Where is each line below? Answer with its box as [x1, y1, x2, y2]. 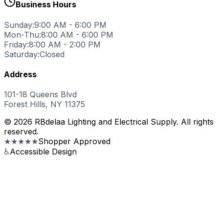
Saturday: [4, 49, 40, 59]
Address [4, 69, 37, 79]
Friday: [4, 39, 29, 49]
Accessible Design [10, 147, 77, 157]
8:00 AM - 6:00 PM [41, 29, 113, 40]
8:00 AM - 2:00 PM [29, 39, 101, 49]
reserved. [4, 127, 39, 137]
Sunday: [4, 20, 34, 30]
